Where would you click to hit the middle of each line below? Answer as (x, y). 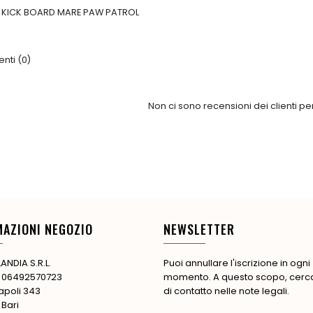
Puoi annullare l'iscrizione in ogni (237, 263)
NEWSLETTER (199, 229)
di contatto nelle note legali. (226, 291)
